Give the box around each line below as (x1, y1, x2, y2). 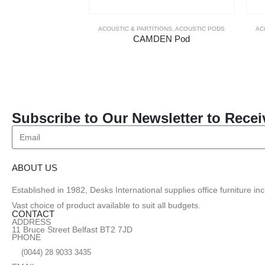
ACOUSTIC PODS (175, 25, 225, 32)
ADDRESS (12, 218, 51, 227)
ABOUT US (12, 163, 57, 173)
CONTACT (12, 209, 54, 219)
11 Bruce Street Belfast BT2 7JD (12, 225, 132, 235)
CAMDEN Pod (133, 34, 190, 44)
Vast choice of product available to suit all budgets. (12, 201, 201, 211)
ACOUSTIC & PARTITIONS (98, 25, 173, 32)
